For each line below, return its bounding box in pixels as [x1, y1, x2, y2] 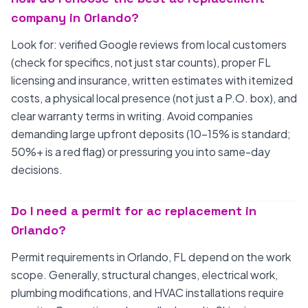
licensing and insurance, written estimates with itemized [11, 73, 293, 87]
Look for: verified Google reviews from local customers [11, 37, 287, 52]
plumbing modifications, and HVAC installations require [11, 285, 284, 300]
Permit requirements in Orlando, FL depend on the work [11, 250, 291, 264]
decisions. [11, 162, 63, 177]
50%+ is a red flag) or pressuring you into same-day [11, 144, 270, 159]
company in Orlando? [11, 10, 139, 25]
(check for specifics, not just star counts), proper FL [11, 55, 271, 69]
